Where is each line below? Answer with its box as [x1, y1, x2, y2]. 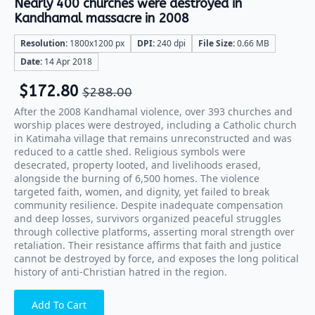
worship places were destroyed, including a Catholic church [14, 117, 297, 131]
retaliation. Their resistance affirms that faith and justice [14, 238, 281, 252]
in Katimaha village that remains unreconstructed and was [14, 131, 292, 145]
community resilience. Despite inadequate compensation [14, 198, 283, 212]
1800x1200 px [67, 37, 124, 49]
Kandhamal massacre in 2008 [14, 10, 189, 26]
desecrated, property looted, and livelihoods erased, [14, 157, 261, 172]
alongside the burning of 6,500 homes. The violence [14, 171, 259, 185]
